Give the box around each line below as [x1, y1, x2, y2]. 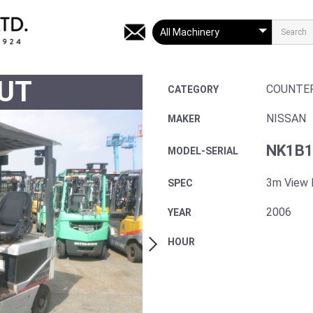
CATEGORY [168, 83, 219, 95]
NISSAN [266, 111, 306, 125]
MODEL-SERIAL [168, 145, 238, 156]
